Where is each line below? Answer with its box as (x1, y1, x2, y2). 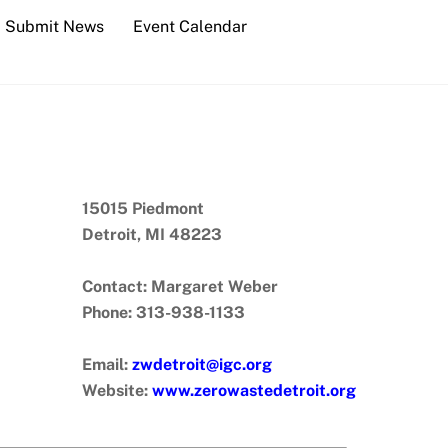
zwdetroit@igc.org (132, 354, 272, 374)
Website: (82, 380, 152, 400)
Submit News (4, 17, 104, 36)
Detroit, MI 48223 (82, 224, 222, 244)
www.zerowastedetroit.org (152, 380, 356, 400)
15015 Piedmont (82, 198, 204, 218)
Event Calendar (133, 17, 248, 36)
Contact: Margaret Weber (82, 276, 278, 296)
